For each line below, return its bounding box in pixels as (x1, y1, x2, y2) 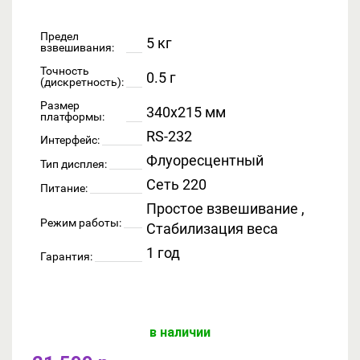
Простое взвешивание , (146, 199, 305, 217)
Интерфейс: (40, 133, 100, 146)
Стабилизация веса (146, 219, 278, 237)
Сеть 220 (146, 175, 207, 193)
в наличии (149, 324, 211, 340)
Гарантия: (40, 249, 92, 263)
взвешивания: (40, 40, 114, 54)
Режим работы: (40, 215, 121, 229)
